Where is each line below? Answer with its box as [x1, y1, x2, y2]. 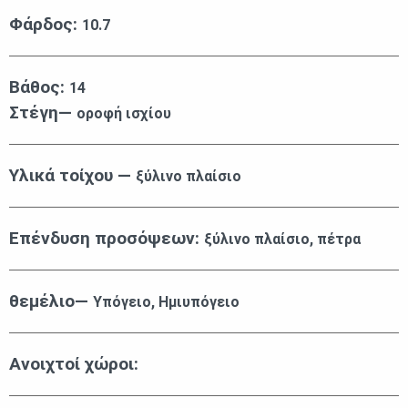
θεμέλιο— [9, 291, 93, 312]
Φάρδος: [9, 14, 82, 36]
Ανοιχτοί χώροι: [9, 353, 138, 375]
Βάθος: [9, 76, 69, 98]
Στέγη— [9, 102, 76, 124]
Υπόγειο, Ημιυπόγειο [93, 293, 240, 311]
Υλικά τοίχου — [9, 165, 136, 187]
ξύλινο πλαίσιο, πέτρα [204, 230, 361, 249]
